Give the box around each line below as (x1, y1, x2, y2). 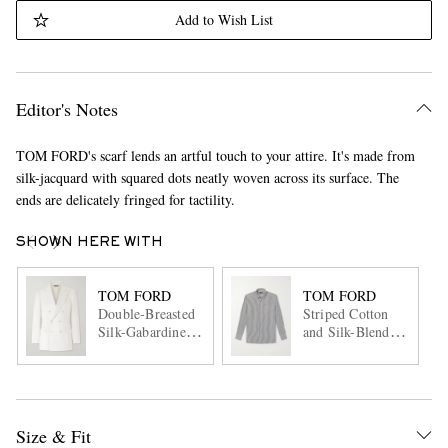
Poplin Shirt (302, 339, 375, 359)
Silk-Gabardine (97, 321, 186, 341)
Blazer (97, 339, 136, 359)
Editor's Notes (15, 97, 118, 121)
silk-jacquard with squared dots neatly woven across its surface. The (15, 168, 399, 187)
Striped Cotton (302, 303, 389, 323)
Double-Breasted (97, 303, 195, 323)
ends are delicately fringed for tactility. (15, 190, 235, 209)
